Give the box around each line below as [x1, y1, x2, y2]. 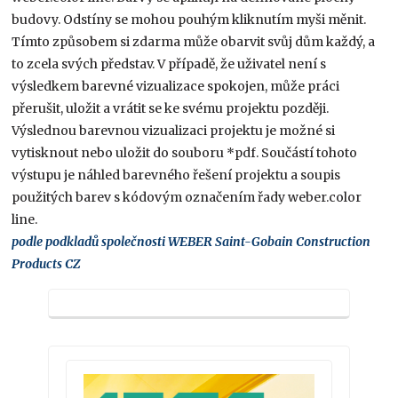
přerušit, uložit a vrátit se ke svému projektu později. [12, 99, 330, 116]
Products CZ [12, 255, 82, 272]
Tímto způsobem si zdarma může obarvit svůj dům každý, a [12, 33, 376, 50]
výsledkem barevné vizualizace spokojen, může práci [12, 77, 340, 94]
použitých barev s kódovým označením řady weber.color [12, 188, 362, 205]
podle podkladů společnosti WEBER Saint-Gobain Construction [12, 233, 371, 250]
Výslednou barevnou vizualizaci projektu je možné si [12, 122, 336, 139]
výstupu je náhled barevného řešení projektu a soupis [12, 166, 341, 183]
